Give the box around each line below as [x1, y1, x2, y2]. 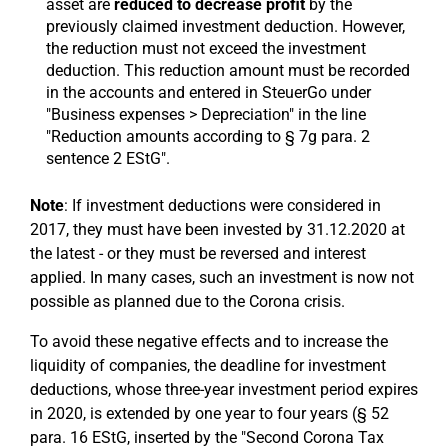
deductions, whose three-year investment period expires [30, 380, 418, 399]
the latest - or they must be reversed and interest [30, 244, 366, 263]
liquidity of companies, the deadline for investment [30, 356, 386, 375]
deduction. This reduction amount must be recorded [46, 61, 410, 80]
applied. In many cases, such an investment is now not [30, 268, 414, 287]
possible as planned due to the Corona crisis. [30, 292, 345, 311]
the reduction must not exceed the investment [46, 39, 366, 58]
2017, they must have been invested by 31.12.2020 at [30, 220, 405, 239]
